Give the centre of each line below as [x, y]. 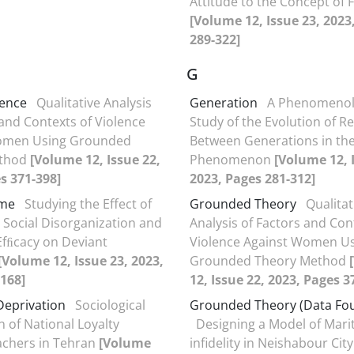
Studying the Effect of [88, 203]
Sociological [110, 305]
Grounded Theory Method [269, 260]
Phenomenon [232, 159]
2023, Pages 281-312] [252, 178]
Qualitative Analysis [94, 102]
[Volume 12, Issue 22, [95, 159]
